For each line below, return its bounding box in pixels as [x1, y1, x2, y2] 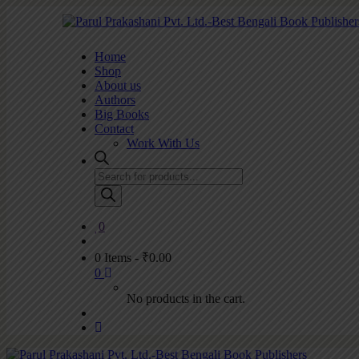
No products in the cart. [127, 292, 245, 305]
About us [95, 79, 141, 92]
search [94, 182, 126, 196]
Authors [95, 93, 135, 107]
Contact [95, 122, 134, 135]
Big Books [95, 107, 149, 121]
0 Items [95, 251, 131, 264]
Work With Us [127, 136, 200, 150]
